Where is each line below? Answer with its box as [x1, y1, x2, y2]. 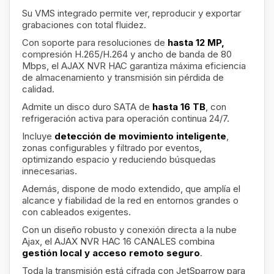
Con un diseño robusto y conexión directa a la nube [22, 224, 237, 236]
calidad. [22, 83, 54, 95]
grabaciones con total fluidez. [22, 19, 146, 31]
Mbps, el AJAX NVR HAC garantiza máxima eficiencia [22, 60, 246, 72]
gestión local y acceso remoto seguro [22, 247, 200, 259]
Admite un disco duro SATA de [22, 101, 152, 113]
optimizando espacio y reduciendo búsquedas [22, 154, 216, 166]
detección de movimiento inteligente [54, 130, 226, 143]
